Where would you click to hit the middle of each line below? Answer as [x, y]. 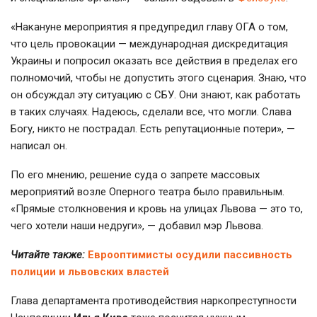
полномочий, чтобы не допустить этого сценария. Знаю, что [158, 77]
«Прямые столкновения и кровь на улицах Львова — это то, [157, 208]
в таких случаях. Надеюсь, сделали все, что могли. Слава [151, 111]
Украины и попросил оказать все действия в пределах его [154, 60]
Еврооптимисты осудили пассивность [190, 254]
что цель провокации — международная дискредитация [149, 44]
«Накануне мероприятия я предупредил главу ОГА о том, [149, 27]
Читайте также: [49, 254]
